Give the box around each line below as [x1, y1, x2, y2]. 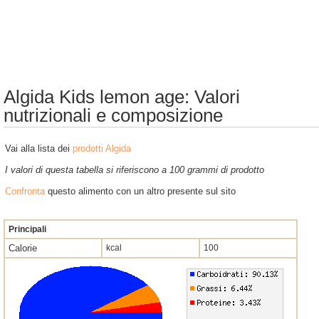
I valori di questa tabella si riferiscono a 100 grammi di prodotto [5, 164, 264, 175]
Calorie [9, 243, 37, 253]
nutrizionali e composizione [4, 105, 223, 126]
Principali [9, 224, 46, 234]
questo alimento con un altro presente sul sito [45, 186, 236, 197]
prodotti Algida [73, 143, 131, 154]
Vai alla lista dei [5, 143, 73, 154]
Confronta [5, 186, 45, 197]
